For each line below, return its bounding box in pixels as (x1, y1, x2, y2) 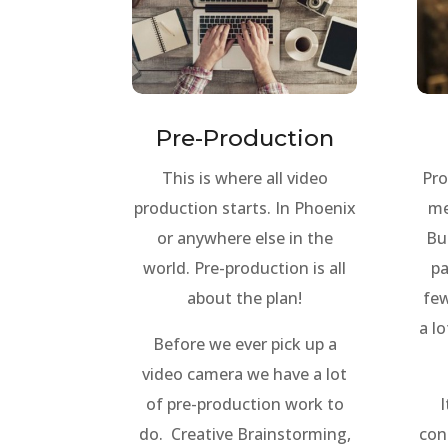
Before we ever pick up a (152, 332, 337, 355)
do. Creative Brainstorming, (138, 422, 351, 445)
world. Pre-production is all (143, 256, 347, 279)
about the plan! (187, 286, 303, 309)
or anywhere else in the (156, 226, 333, 249)
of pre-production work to (145, 392, 344, 415)
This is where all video (161, 166, 328, 189)
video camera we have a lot (142, 362, 348, 385)
